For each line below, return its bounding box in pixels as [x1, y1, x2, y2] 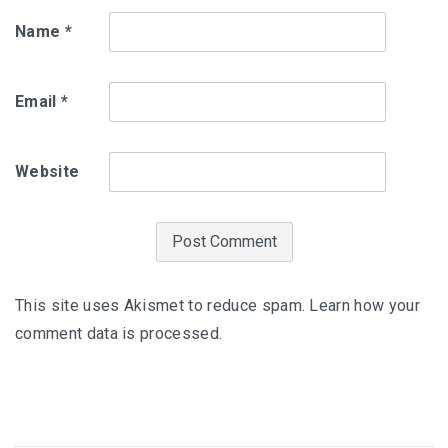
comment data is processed [15, 324, 220, 343]
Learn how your [309, 296, 420, 315]
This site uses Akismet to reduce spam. [15, 296, 310, 315]
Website [15, 162, 80, 181]
